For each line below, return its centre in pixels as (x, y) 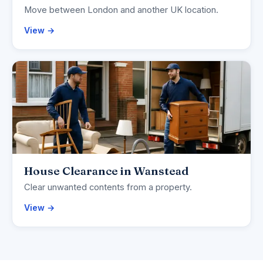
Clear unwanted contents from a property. (108, 188)
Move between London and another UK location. (121, 10)
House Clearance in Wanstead (106, 171)
